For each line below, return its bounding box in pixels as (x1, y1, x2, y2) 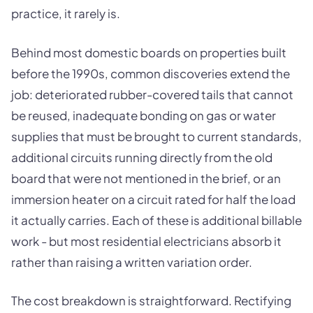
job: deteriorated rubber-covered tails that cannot (11, 86, 293, 102)
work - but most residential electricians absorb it (11, 233, 282, 249)
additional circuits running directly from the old (11, 149, 272, 165)
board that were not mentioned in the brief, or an (11, 170, 281, 186)
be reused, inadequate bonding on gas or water (11, 107, 276, 123)
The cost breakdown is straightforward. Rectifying (11, 293, 291, 309)
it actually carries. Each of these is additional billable (11, 212, 302, 228)
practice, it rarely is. (11, 6, 120, 22)
